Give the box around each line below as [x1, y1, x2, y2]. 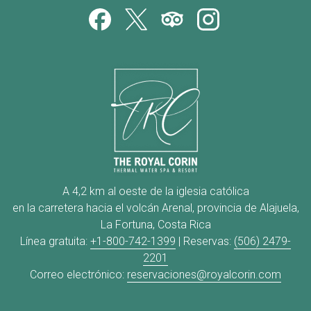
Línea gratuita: [20, 235, 90, 248]
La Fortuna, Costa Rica [100, 218, 211, 231]
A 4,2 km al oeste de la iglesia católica [62, 185, 249, 198]
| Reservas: [176, 235, 234, 248]
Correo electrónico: [30, 268, 127, 281]
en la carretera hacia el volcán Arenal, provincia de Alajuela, [12, 201, 299, 215]
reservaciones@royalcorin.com [127, 268, 281, 281]
